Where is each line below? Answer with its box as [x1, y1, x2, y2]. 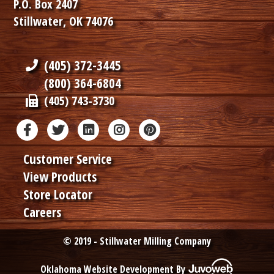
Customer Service [23, 150, 113, 168]
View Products [23, 168, 97, 185]
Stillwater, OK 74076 [13, 12, 114, 29]
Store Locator [23, 185, 93, 203]
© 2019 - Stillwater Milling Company [63, 234, 211, 248]
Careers [23, 203, 62, 221]
